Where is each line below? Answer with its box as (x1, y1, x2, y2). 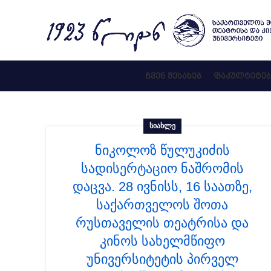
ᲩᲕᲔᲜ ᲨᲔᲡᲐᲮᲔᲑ (146, 71, 201, 80)
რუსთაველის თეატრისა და (76, 215, 249, 230)
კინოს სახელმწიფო (99, 233, 225, 249)
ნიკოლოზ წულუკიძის (94, 143, 230, 158)
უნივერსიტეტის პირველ (86, 252, 238, 267)
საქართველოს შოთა (96, 197, 228, 212)
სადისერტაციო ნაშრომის (80, 161, 244, 176)
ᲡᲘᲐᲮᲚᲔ (149, 122, 175, 130)
